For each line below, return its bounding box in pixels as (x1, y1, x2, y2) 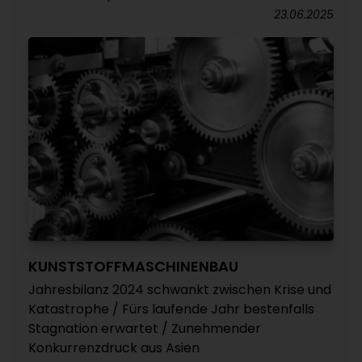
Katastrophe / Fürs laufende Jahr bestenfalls (28, 300, 314, 318)
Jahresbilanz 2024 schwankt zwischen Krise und (28, 280, 331, 299)
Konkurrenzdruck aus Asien (28, 339, 200, 357)
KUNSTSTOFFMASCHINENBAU (28, 256, 238, 276)
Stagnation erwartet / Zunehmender (28, 319, 261, 338)
